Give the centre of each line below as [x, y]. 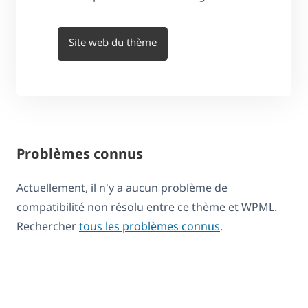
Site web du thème [113, 42]
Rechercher [48, 227]
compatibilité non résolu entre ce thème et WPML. [147, 207]
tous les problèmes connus [150, 227]
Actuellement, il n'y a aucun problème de [122, 188]
